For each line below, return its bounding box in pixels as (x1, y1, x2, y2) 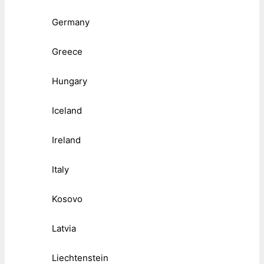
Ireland (52, 134, 81, 146)
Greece (52, 46, 82, 58)
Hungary (52, 75, 87, 87)
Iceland (52, 105, 82, 117)
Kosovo (52, 193, 82, 205)
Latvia (52, 223, 76, 235)
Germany (52, 16, 90, 28)
